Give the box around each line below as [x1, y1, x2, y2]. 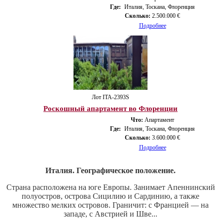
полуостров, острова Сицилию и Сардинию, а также [22, 191, 199, 200]
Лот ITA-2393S [92, 93, 129, 101]
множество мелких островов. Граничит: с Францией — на [12, 200, 209, 209]
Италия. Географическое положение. [45, 166, 176, 175]
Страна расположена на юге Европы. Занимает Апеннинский [6, 183, 215, 191]
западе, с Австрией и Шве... [64, 209, 157, 218]
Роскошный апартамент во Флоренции [43, 104, 178, 112]
